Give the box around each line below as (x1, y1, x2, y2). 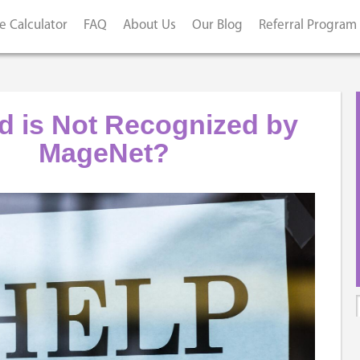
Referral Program (259, 18, 357, 32)
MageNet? (39, 137, 170, 168)
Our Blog (192, 18, 243, 32)
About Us (123, 18, 176, 32)
